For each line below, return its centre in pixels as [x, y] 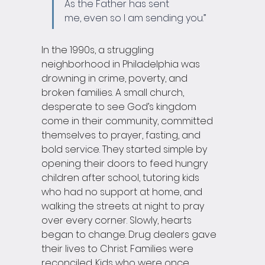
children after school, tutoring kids [122, 178]
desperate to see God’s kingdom [120, 107]
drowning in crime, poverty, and [116, 79]
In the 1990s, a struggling [99, 50]
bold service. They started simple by [125, 150]
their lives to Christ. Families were [119, 249]
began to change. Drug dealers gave [130, 235]
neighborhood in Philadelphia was [122, 64]
